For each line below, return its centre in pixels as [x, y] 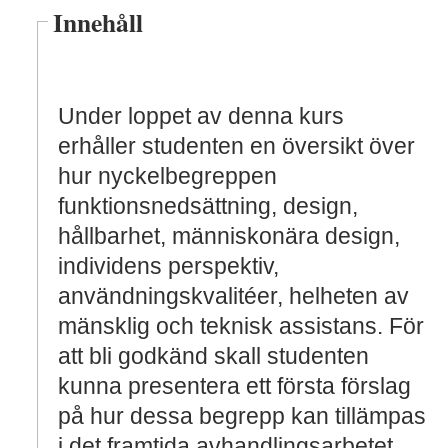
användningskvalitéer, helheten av [233, 296]
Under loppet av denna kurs [201, 116]
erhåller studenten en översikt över [236, 146]
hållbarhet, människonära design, [229, 236]
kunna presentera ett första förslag [234, 386]
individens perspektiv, [168, 266]
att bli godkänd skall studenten [213, 356]
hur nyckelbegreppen [167, 176]
